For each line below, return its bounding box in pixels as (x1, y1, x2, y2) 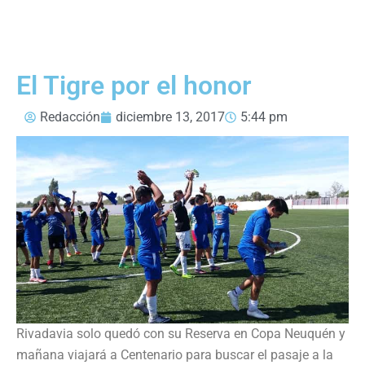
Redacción (40, 108, 100, 125)
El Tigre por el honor (16, 69, 252, 101)
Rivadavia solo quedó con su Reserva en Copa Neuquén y (16, 325, 345, 341)
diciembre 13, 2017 (116, 108, 225, 125)
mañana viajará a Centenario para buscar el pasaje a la (16, 346, 333, 363)
